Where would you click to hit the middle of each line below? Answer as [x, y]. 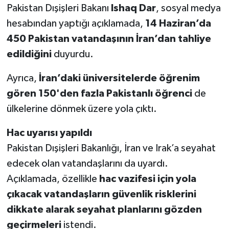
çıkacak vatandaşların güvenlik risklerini [101, 194]
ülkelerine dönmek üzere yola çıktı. [82, 109]
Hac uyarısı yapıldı [49, 133]
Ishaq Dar [133, 8]
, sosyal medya [188, 8]
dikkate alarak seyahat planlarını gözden [104, 209]
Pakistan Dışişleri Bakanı [59, 8]
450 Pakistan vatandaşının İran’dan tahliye [109, 39]
